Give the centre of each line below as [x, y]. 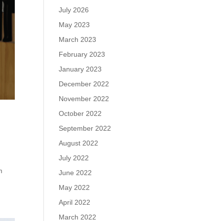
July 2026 [74, 10]
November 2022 [84, 99]
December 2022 [84, 84]
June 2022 [75, 173]
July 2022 [74, 158]
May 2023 [74, 25]
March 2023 [78, 39]
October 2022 [80, 113]
